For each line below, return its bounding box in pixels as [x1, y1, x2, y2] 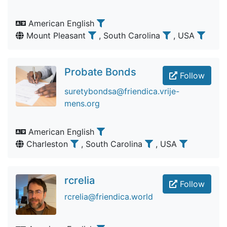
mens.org [64, 98, 100, 108]
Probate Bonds [64, 66, 136, 78]
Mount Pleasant [24, 30, 88, 41]
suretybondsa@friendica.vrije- [64, 86, 179, 96]
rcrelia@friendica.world [64, 192, 153, 202]
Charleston [24, 139, 70, 149]
